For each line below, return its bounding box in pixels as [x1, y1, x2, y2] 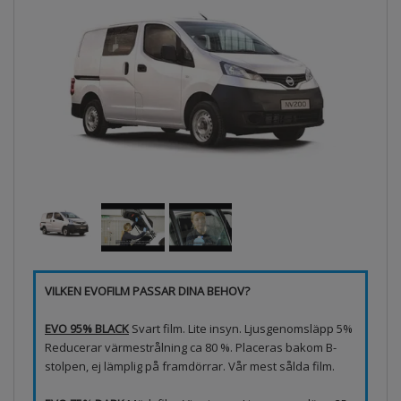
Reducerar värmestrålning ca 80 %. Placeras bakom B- [45, 338, 337, 355]
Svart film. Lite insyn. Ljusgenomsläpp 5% [129, 320, 353, 337]
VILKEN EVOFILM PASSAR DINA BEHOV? [45, 282, 250, 299]
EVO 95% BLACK [45, 320, 129, 337]
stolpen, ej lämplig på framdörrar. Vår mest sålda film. [45, 357, 335, 374]
